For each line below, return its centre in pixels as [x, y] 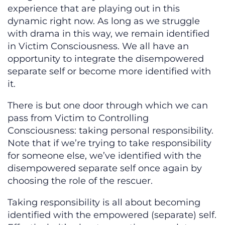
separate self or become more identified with [109, 72]
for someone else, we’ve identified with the [104, 156]
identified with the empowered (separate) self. [112, 215]
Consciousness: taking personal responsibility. [110, 131]
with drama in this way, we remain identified [108, 34]
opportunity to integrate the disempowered [106, 59]
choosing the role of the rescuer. [80, 181]
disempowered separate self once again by [105, 168]
